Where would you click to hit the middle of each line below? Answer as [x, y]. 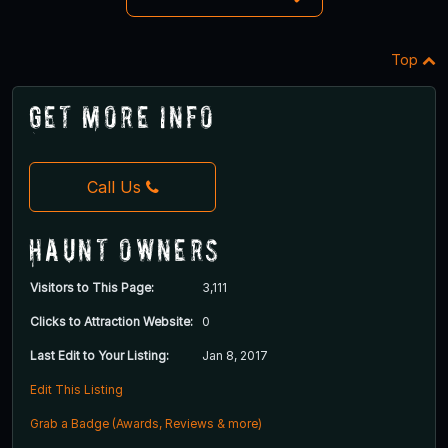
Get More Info [122, 116]
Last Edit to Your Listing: [99, 355]
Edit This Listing [76, 389]
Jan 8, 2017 [235, 355]
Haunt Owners [125, 249]
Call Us [113, 186]
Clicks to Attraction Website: [111, 321]
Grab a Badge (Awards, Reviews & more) [146, 423]
